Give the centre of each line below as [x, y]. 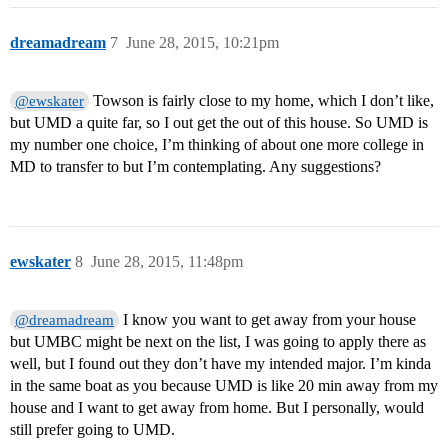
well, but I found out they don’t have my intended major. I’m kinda [220, 364]
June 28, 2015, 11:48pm [167, 262]
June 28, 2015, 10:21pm [202, 43]
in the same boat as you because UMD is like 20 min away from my [224, 386]
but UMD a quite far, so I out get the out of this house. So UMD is [219, 123]
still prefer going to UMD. [92, 430]
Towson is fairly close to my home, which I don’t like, [262, 101]
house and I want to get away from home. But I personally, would [217, 408]
